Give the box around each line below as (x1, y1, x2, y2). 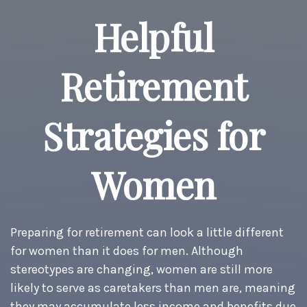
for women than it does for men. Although (10, 243, 243, 258)
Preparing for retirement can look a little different (10, 225, 284, 240)
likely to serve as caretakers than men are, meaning (10, 280, 295, 295)
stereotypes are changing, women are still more (10, 262, 273, 277)
